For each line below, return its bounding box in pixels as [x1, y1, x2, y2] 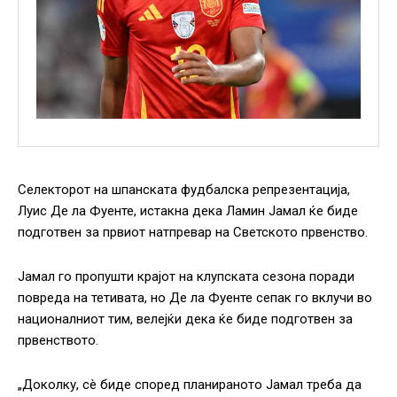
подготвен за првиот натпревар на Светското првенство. [18, 224, 368, 241]
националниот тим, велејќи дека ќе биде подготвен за [18, 311, 353, 328]
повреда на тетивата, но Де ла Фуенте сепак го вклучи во [18, 290, 372, 307]
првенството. [18, 332, 98, 349]
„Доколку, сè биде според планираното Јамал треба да [18, 377, 362, 393]
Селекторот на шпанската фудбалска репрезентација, [18, 182, 350, 198]
